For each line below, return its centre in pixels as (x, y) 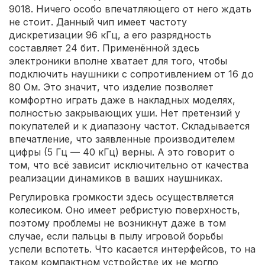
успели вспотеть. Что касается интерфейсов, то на (132, 249)
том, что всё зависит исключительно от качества (129, 165)
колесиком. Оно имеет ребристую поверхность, (125, 210)
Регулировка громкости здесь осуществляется (121, 197)
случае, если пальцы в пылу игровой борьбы (116, 236)
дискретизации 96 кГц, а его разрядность (110, 35)
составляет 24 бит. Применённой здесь (104, 48)
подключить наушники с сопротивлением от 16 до (131, 74)
